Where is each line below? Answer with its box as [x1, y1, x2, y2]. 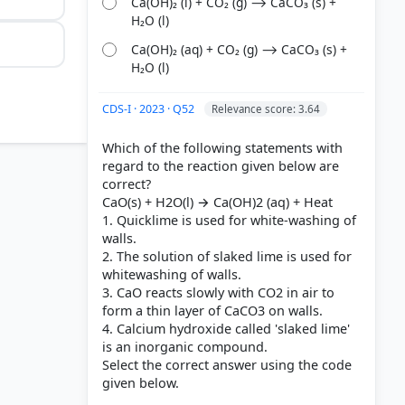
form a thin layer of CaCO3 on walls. [102, 301, 323, 319]
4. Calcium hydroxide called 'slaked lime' [102, 319, 350, 337]
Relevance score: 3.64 [212, 101, 320, 116]
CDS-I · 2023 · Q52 [102, 100, 197, 117]
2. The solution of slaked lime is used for [102, 247, 352, 265]
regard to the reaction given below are [102, 156, 339, 174]
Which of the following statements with [102, 138, 343, 156]
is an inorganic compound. [102, 337, 268, 355]
